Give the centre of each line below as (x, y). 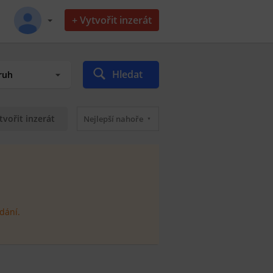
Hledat (128, 74)
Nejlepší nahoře (113, 119)
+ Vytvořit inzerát (112, 20)
